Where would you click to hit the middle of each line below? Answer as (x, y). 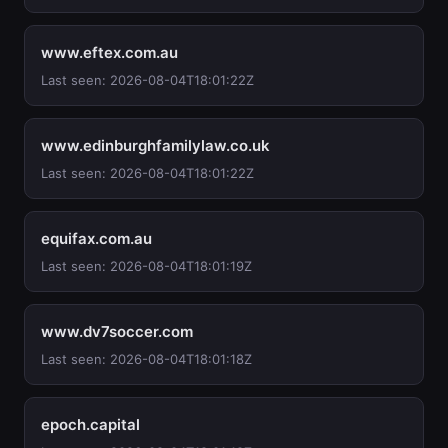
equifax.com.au (96, 238)
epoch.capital (90, 424)
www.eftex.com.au (109, 52)
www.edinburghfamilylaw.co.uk (155, 145)
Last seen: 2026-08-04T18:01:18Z (146, 359)
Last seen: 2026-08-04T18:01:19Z (146, 266)
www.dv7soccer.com (117, 331)
